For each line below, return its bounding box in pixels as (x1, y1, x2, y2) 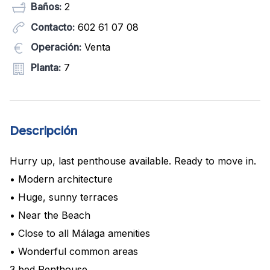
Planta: (31, 61, 61, 74)
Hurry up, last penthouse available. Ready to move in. (10, 154, 256, 167)
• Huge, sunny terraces (10, 190, 118, 203)
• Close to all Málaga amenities (10, 227, 150, 239)
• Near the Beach (10, 209, 90, 221)
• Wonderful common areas (10, 245, 138, 257)
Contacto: (31, 20, 75, 33)
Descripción (10, 123, 78, 138)
